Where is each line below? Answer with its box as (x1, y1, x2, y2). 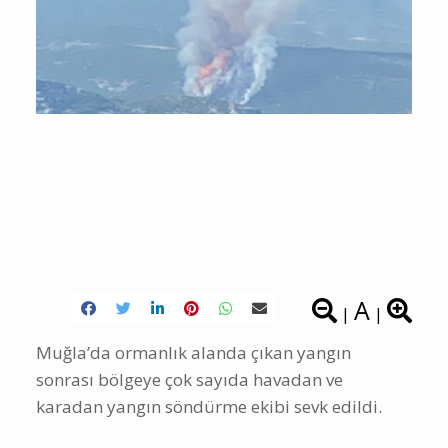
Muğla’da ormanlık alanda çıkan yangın (36, 341, 351, 365)
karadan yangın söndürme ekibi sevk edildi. (36, 395, 382, 419)
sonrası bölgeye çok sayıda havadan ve (36, 368, 343, 392)
